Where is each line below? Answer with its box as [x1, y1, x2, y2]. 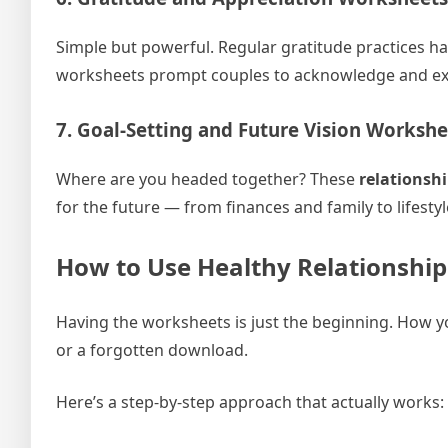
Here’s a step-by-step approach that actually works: [56, 390, 444, 413]
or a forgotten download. [56, 338, 248, 361]
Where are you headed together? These [56, 167, 359, 190]
